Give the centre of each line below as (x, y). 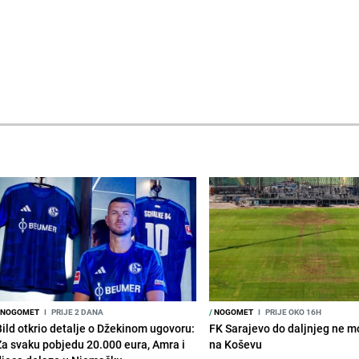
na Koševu (236, 344)
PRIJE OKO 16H (293, 311)
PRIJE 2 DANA (76, 311)
